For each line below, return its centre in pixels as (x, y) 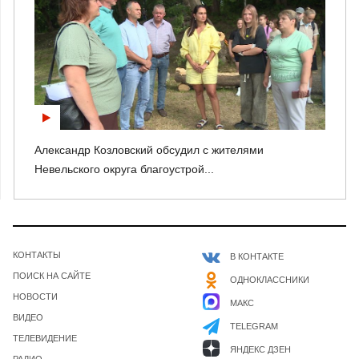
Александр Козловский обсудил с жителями (149, 149)
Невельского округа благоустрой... (124, 169)
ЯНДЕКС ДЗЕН (260, 349)
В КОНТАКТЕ (257, 256)
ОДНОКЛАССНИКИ (270, 279)
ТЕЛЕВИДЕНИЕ (45, 338)
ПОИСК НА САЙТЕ (52, 275)
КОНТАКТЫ (37, 254)
